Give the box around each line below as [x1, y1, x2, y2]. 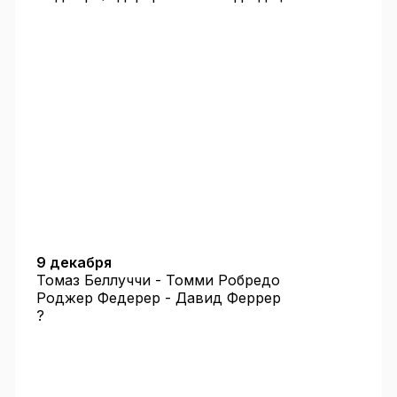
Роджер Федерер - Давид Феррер [35, 289, 281, 307]
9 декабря [35, 253, 112, 272]
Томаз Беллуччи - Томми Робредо [35, 271, 280, 290]
